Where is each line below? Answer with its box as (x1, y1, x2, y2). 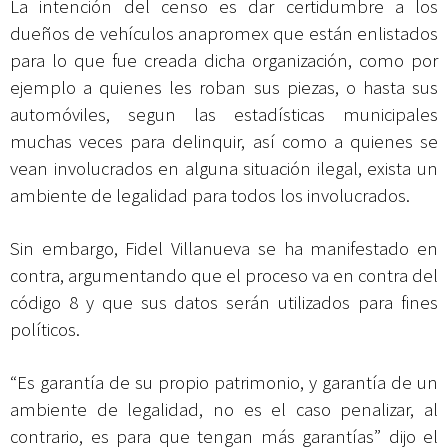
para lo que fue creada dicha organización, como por (10, 49, 438, 73)
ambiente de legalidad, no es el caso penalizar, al (10, 398, 438, 422)
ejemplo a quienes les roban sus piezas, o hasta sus (10, 76, 438, 100)
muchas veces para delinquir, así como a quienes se (10, 130, 438, 154)
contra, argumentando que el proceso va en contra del (10, 264, 438, 288)
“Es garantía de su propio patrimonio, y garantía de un (10, 371, 438, 395)
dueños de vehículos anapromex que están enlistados (10, 22, 438, 46)
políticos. (10, 318, 80, 342)
